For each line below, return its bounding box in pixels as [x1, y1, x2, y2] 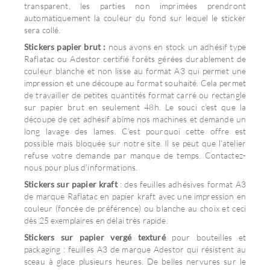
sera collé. [24, 25, 63, 35]
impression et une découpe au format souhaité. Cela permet [24, 78, 246, 88]
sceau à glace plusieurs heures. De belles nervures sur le [24, 256, 246, 266]
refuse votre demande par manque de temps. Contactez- [24, 150, 246, 160]
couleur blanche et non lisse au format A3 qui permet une [24, 66, 246, 76]
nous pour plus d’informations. [24, 162, 138, 172]
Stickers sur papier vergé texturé [24, 232, 166, 242]
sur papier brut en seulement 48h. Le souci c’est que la [24, 102, 246, 112]
